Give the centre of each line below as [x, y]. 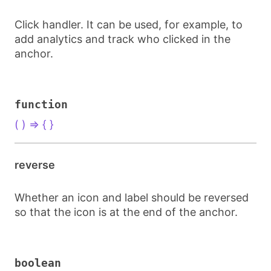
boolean [38, 263]
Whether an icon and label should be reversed [132, 198]
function [41, 104]
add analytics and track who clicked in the [122, 39]
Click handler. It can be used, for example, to [129, 24]
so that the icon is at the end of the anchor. [126, 212]
